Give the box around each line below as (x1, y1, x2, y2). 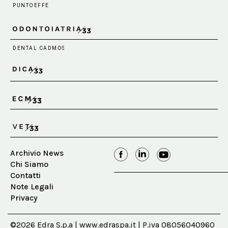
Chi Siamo (10, 159, 48, 169)
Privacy (10, 192, 38, 203)
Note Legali (10, 181, 53, 191)
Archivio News (10, 148, 64, 158)
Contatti (10, 170, 41, 180)
